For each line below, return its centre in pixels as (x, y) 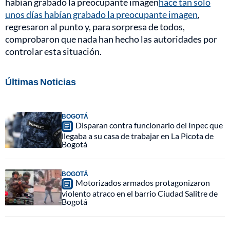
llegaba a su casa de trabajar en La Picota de (138, 136)
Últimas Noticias (41, 81)
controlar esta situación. (53, 51)
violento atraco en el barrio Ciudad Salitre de (140, 193)
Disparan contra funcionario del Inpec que (149, 125)
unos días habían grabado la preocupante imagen (101, 14)
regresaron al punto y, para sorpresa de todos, (95, 26)
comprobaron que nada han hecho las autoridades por (111, 39)
